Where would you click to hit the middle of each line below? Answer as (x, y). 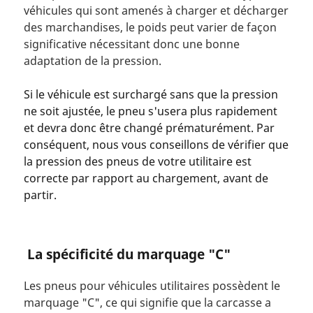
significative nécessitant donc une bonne (131, 44)
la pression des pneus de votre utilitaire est (137, 162)
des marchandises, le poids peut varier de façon (150, 28)
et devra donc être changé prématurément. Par (149, 128)
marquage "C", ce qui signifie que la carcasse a (147, 302)
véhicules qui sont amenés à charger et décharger (156, 11)
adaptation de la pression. (92, 61)
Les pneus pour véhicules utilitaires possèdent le (152, 285)
